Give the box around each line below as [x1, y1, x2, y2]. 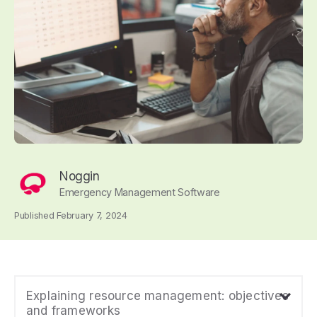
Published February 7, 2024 [14, 210, 127, 221]
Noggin [59, 169, 100, 183]
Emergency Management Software [59, 186, 220, 198]
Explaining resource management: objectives [26, 289, 289, 303]
